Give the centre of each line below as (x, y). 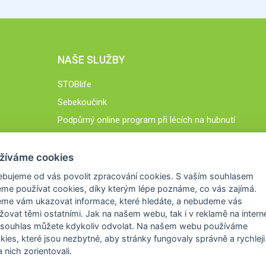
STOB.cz (75, 137)
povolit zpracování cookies (117, 176)
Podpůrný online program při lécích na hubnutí (147, 120)
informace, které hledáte (123, 201)
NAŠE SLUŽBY (91, 60)
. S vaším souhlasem (212, 176)
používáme (226, 226)
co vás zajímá (227, 189)
